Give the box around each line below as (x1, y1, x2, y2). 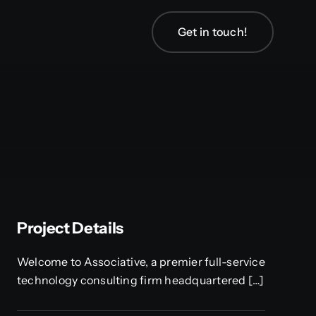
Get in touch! (177, 24, 248, 39)
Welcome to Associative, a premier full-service (16, 255, 265, 269)
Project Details (16, 219, 123, 238)
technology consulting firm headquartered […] (16, 273, 265, 288)
